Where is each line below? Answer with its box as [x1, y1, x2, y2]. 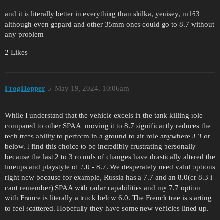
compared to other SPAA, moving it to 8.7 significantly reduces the [5, 122, 211, 130]
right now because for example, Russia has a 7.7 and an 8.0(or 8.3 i [5, 173, 212, 182]
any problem [5, 30, 44, 38]
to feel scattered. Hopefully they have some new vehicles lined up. [5, 204, 209, 213]
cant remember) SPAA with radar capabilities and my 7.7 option [5, 184, 200, 192]
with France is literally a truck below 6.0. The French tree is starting [5, 194, 212, 202]
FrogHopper [5, 84, 45, 93]
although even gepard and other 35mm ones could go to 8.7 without [5, 20, 214, 28]
